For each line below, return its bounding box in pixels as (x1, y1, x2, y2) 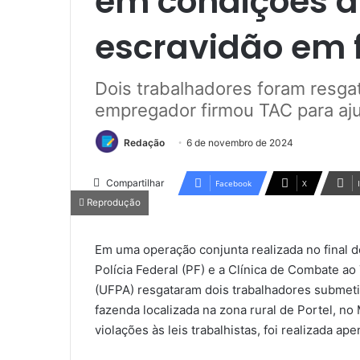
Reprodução (84, 197, 141, 209)
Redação (124, 136, 165, 149)
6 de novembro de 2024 (186, 136, 293, 149)
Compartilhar (106, 177, 164, 190)
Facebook (215, 178, 252, 190)
